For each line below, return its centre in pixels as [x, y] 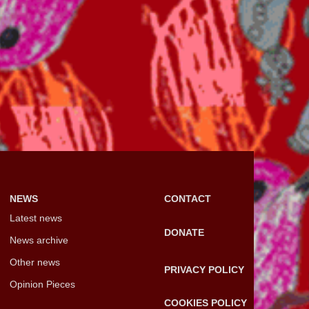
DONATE [184, 232]
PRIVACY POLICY [204, 269]
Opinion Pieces [42, 284]
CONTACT [188, 198]
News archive [39, 240]
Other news [34, 262]
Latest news [36, 218]
